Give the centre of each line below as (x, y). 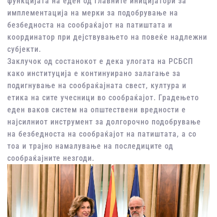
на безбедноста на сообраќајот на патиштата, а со (102, 134)
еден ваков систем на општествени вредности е (97, 110)
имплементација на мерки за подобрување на (93, 13)
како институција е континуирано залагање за (94, 74)
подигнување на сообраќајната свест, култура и (97, 86)
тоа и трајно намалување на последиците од (90, 146)
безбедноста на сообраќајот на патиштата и (90, 25)
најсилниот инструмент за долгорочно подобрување (104, 122)
